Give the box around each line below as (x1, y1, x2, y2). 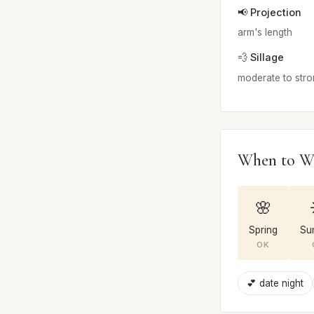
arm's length (238, 27, 292, 39)
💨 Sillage (238, 51, 284, 64)
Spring (249, 224, 278, 235)
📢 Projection (238, 6, 301, 18)
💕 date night (247, 277, 303, 289)
